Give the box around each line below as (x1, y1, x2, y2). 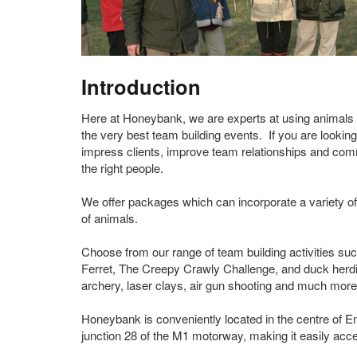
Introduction (81, 72, 201, 101)
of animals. (81, 210, 138, 226)
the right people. (81, 159, 163, 176)
